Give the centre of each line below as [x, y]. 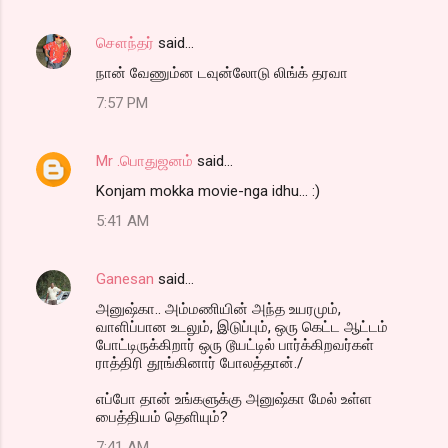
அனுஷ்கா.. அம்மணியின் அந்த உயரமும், [218, 309]
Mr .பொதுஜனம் [144, 161]
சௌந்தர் [125, 43]
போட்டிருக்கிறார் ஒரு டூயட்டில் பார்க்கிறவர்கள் [235, 345]
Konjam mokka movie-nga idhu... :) [208, 191]
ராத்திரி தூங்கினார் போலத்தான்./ [199, 363]
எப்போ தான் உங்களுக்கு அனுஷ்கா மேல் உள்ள [234, 399]
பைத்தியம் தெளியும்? [162, 417]
